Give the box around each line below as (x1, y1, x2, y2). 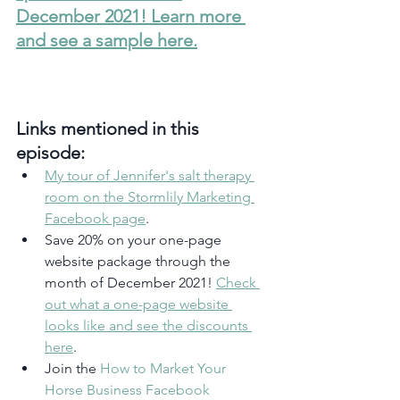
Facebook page (45, 209, 146, 227)
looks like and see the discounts (45, 316, 252, 334)
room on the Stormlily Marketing (45, 187, 254, 205)
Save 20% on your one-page (45, 230, 225, 248)
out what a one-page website (45, 295, 232, 312)
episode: (16, 141, 85, 163)
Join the (45, 359, 100, 377)
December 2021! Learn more (16, 4, 246, 27)
